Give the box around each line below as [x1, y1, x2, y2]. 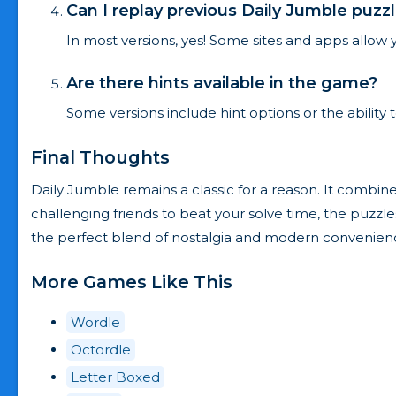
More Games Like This [31, 270, 232, 293]
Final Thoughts [31, 146, 170, 168]
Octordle [71, 340, 131, 358]
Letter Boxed [71, 368, 160, 385]
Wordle [71, 313, 120, 331]
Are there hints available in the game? [66, 72, 377, 93]
